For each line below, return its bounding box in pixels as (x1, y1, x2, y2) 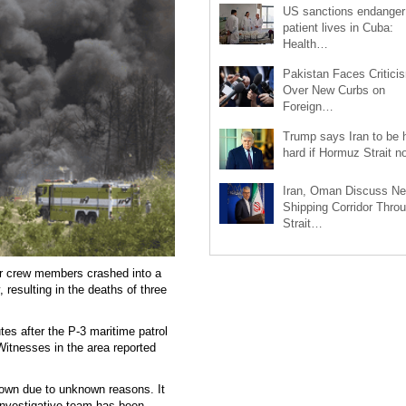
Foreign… (282, 99, 333, 113)
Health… (282, 36, 328, 51)
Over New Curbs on (282, 82, 385, 97)
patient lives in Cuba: (282, 20, 393, 34)
